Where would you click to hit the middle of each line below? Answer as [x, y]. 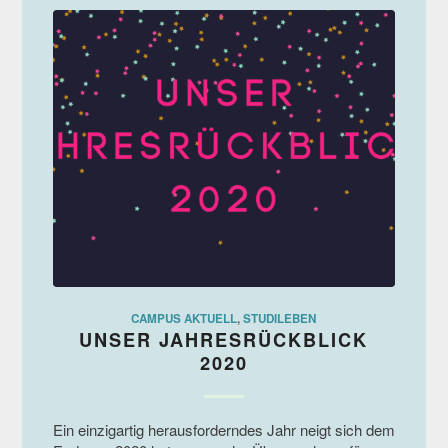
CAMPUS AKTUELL [184, 318]
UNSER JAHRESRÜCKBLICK [224, 339]
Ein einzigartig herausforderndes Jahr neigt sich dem [223, 429]
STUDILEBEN [280, 318]
